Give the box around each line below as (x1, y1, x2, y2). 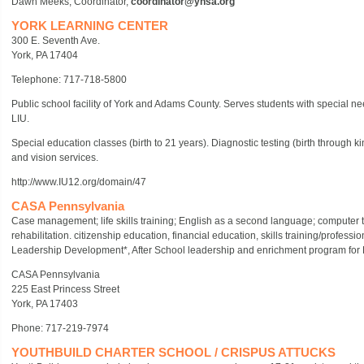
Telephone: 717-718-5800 (11, 74, 127, 85)
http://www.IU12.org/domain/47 (11, 176, 146, 188)
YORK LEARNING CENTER (11, 19, 168, 32)
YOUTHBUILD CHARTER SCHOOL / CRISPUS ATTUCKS (11, 345, 336, 359)
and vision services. (11, 152, 98, 163)
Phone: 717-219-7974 (11, 323, 109, 334)
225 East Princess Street (11, 284, 119, 295)
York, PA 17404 (11, 50, 78, 61)
